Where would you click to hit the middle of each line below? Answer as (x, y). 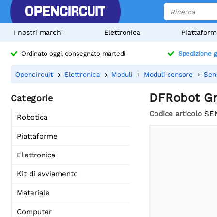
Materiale (33, 193)
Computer (34, 212)
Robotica (32, 117)
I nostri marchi (38, 32)
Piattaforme (37, 136)
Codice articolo (176, 114)
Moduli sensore (168, 74)
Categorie (32, 98)
